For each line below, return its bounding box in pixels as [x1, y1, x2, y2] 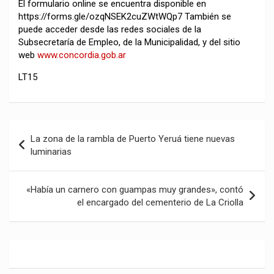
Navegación [9, 120, 90, 139]
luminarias [31, 146, 72, 158]
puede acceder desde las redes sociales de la [18, 24, 201, 35]
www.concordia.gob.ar [37, 50, 126, 61]
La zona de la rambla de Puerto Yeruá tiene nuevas [31, 133, 235, 145]
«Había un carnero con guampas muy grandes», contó [26, 184, 243, 196]
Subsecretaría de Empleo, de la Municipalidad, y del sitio [18, 37, 240, 48]
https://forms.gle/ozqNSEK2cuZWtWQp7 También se [18, 11, 231, 23]
